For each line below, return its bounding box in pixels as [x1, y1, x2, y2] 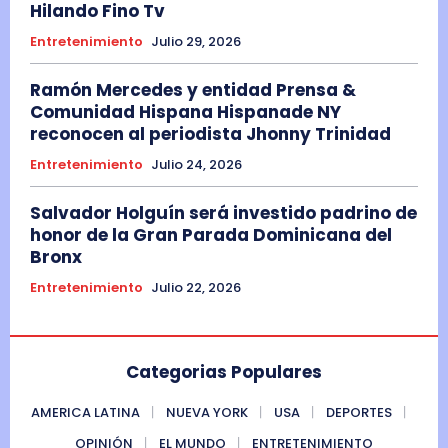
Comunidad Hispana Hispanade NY [30, 100, 341, 125]
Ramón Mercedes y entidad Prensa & [30, 78, 356, 103]
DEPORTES [325, 403, 392, 423]
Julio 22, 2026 [151, 278, 241, 298]
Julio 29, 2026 [151, 32, 241, 52]
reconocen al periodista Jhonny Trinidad [30, 122, 391, 147]
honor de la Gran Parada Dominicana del [30, 223, 392, 248]
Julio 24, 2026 [151, 155, 242, 175]
